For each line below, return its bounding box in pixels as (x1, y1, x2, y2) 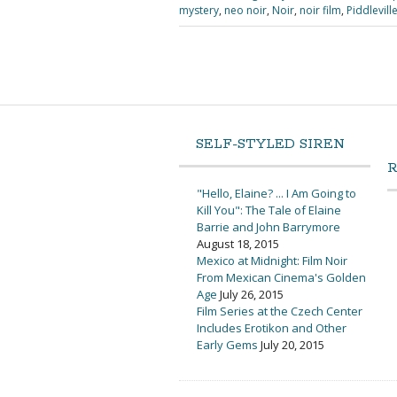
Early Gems (197, 336, 258, 353)
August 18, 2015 (197, 235, 279, 252)
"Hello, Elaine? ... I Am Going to (197, 184, 356, 201)
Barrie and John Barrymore (197, 218, 340, 235)
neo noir (224, 3, 267, 18)
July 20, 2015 (261, 336, 324, 353)
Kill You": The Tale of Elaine (197, 201, 341, 218)
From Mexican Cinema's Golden (197, 269, 366, 285)
